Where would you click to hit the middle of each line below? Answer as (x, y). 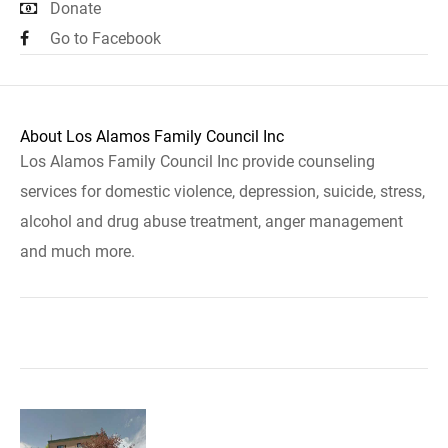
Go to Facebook (105, 38)
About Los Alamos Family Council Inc (152, 136)
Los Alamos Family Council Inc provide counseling (197, 161)
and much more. (77, 251)
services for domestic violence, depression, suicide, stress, (222, 191)
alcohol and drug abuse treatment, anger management (211, 221)
